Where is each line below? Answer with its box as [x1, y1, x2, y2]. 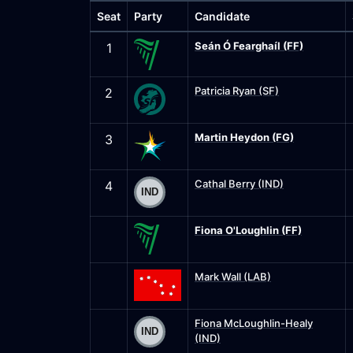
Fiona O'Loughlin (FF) [195, 224, 302, 236]
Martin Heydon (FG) [195, 131, 294, 143]
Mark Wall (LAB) [195, 270, 271, 283]
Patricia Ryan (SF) [195, 84, 279, 97]
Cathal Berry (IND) [195, 177, 284, 190]
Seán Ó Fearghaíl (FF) [195, 39, 303, 52]
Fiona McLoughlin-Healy [195, 317, 313, 329]
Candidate [195, 9, 250, 23]
